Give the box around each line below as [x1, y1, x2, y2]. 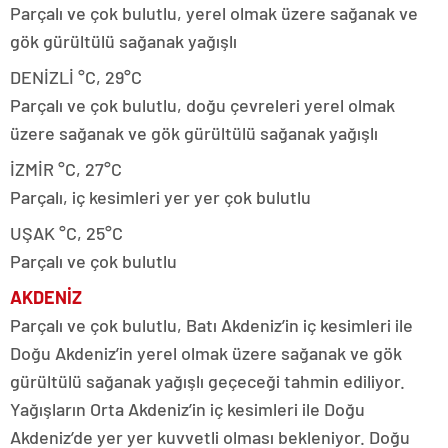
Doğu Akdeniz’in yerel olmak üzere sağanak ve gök [10, 341, 402, 364]
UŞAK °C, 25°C [10, 221, 123, 244]
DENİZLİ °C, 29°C [10, 65, 142, 88]
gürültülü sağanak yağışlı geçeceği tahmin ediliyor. [10, 369, 405, 392]
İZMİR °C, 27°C [10, 157, 122, 180]
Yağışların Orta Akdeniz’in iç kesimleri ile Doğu [10, 397, 365, 420]
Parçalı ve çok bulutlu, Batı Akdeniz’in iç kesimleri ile [10, 313, 413, 336]
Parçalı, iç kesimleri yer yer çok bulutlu [10, 185, 311, 208]
